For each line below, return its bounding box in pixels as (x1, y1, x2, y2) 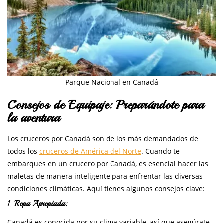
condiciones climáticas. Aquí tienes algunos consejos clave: (7, 184, 205, 194)
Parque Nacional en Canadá (65, 77, 158, 87)
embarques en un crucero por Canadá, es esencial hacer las (7, 159, 208, 169)
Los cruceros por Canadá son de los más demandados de (7, 134, 198, 144)
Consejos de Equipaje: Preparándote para (7, 97, 204, 113)
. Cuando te (141, 146, 180, 156)
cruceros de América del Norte (39, 146, 141, 156)
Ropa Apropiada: (14, 199, 67, 209)
